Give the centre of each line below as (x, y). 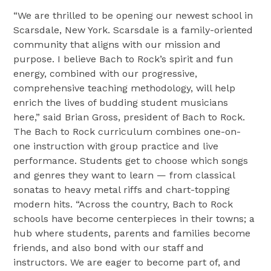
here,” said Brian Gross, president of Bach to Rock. (129, 117)
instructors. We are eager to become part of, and (127, 263)
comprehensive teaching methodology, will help (125, 88)
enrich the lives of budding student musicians (121, 103)
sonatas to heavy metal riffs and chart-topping (122, 190)
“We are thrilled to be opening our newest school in (133, 16)
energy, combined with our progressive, (106, 74)
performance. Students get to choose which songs (131, 161)
